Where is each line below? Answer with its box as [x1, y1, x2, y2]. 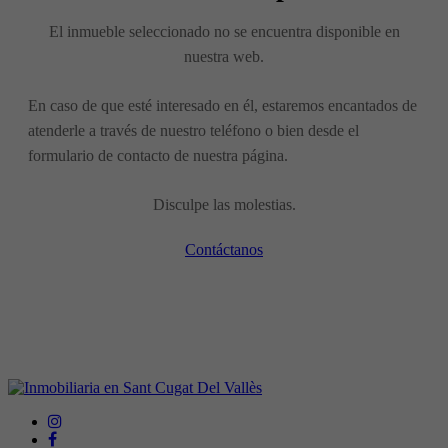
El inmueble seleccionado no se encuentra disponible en [48, 22, 400, 40]
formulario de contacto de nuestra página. [28, 146, 288, 164]
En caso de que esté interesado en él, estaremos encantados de [28, 96, 417, 114]
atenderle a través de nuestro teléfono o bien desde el [28, 121, 359, 139]
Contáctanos [185, 240, 263, 258]
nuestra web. [184, 47, 264, 65]
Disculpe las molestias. [152, 195, 296, 213]
